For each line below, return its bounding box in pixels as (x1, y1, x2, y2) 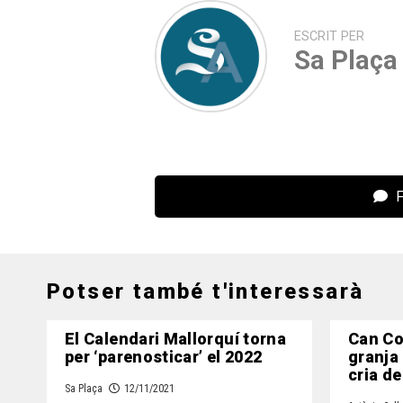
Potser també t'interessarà (47, 279, 364, 305)
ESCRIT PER (294, 29, 364, 45)
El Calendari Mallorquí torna (65, 327, 287, 353)
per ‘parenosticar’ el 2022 (65, 345, 263, 371)
